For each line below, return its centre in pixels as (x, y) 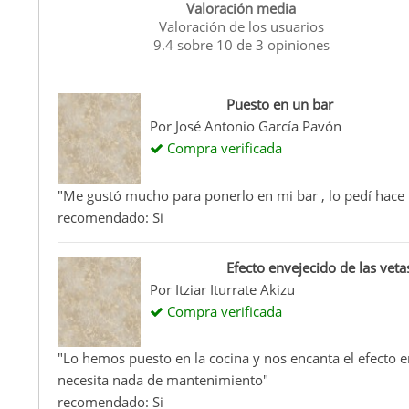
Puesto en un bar (279, 104)
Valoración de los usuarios (241, 26)
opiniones (296, 44)
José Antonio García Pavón (258, 126)
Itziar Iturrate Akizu (235, 289)
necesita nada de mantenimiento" (163, 380)
